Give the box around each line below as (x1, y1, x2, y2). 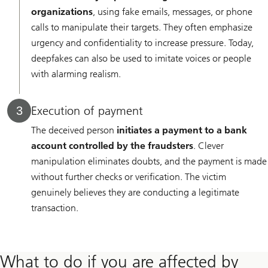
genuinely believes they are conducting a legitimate (31, 186, 239, 198)
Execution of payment (31, 103, 143, 118)
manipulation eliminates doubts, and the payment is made (31, 155, 267, 167)
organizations (31, 5, 93, 17)
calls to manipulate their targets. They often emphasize (31, 21, 252, 33)
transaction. (31, 202, 78, 214)
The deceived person (31, 124, 117, 136)
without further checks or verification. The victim (31, 170, 226, 182)
